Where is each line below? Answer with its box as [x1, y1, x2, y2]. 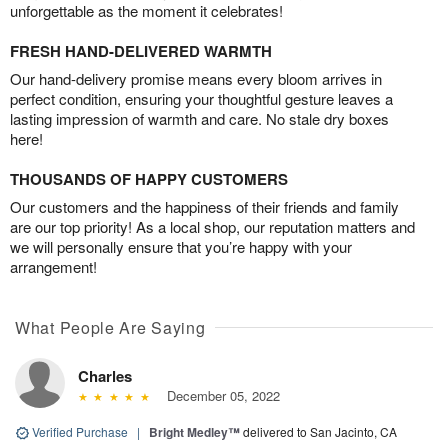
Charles [78, 364, 132, 387]
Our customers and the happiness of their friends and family [10, 195, 399, 217]
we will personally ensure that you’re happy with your [10, 235, 352, 257]
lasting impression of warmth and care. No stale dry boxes [10, 107, 389, 129]
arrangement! [10, 255, 97, 277]
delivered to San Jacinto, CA [243, 422, 397, 440]
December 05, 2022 [158, 385, 280, 405]
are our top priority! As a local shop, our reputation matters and [10, 215, 415, 237]
